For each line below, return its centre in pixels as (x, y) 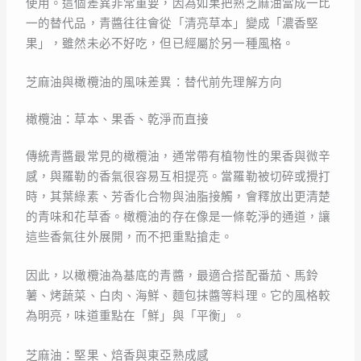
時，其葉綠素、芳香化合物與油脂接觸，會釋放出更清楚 (178, 197)
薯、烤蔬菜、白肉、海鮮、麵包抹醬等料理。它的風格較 (178, 296)
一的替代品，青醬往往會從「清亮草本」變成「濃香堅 (172, 24)
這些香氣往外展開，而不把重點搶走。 (129, 237)
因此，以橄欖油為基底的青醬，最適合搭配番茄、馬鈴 (172, 276)
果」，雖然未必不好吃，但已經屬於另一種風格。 (160, 44)
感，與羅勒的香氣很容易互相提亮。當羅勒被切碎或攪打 (178, 177)
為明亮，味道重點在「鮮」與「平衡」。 (135, 316)
